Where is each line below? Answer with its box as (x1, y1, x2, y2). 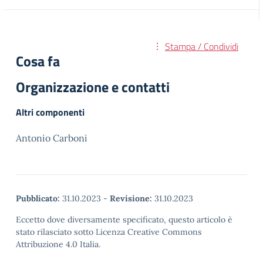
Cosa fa (16, 50, 60, 72)
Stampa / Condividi (165, 39, 238, 53)
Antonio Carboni (16, 132, 87, 144)
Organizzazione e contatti (16, 76, 170, 97)
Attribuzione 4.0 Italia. (16, 239, 100, 249)
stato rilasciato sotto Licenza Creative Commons (16, 227, 202, 237)
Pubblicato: (16, 193, 60, 204)
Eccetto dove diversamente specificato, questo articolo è (16, 214, 232, 225)
